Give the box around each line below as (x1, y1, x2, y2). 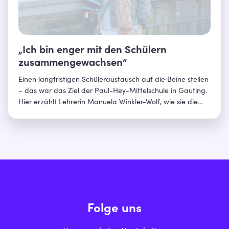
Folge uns (87, 203, 142, 216)
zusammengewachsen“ (18, 59, 127, 70)
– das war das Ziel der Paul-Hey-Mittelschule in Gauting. (18, 88, 207, 96)
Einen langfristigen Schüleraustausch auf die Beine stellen (18, 77, 209, 84)
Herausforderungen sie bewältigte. (18, 122, 133, 129)
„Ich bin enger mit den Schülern (18, 46, 167, 57)
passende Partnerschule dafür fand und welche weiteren (18, 110, 207, 118)
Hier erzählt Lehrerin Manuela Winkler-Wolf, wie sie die (18, 99, 198, 107)
